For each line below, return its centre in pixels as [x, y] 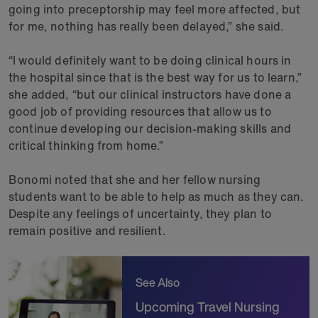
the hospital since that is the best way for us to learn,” [155, 77]
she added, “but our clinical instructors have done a [150, 94]
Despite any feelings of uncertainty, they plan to [140, 214]
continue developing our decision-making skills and [150, 128]
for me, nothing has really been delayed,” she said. [147, 26]
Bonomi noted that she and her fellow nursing [135, 180]
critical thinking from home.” [86, 146]
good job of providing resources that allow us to [140, 111]
